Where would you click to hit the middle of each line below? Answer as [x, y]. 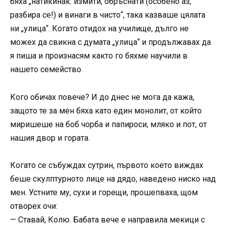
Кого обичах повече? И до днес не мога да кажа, [102, 97]
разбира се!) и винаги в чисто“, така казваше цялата [108, 15]
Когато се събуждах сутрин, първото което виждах [107, 165]
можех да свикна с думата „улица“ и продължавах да [110, 42]
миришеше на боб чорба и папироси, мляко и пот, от [108, 124]
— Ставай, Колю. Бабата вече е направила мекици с [107, 219]
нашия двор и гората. [50, 138]
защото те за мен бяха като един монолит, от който [106, 110]
